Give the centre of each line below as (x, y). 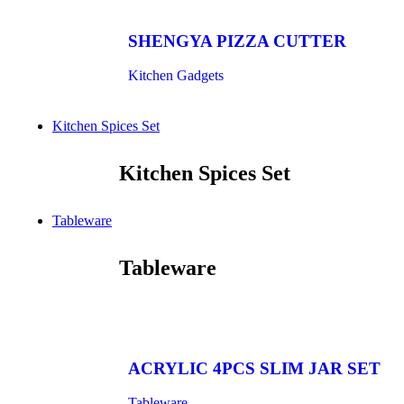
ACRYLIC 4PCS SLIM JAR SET (254, 368)
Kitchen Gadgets (176, 76)
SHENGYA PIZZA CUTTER (237, 41)
